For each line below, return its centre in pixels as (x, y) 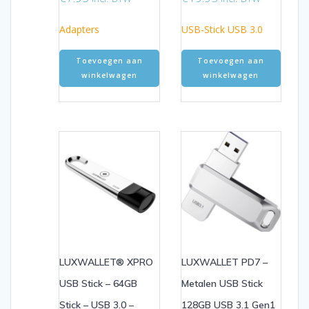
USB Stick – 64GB (98, 283)
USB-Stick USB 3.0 (222, 29)
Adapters (79, 29)
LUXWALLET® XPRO (106, 262)
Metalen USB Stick (222, 283)
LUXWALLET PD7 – (224, 262)
